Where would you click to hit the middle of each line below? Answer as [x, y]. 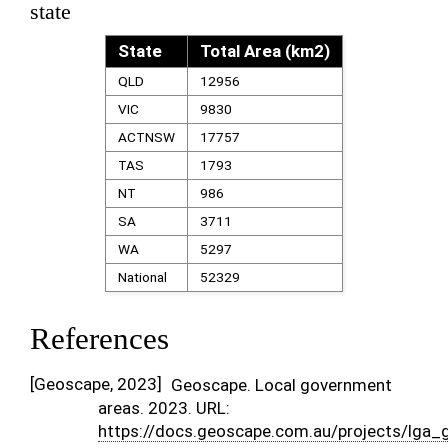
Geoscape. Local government [281, 385]
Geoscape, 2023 [95, 384]
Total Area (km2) [264, 51]
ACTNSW [146, 137]
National [142, 277]
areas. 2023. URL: [164, 408]
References [99, 339]
